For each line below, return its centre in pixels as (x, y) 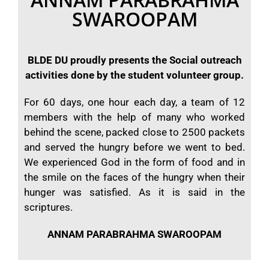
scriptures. (48, 207)
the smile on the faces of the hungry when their (134, 177)
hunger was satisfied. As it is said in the (134, 192)
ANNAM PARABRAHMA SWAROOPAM (134, 234)
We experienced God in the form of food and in (134, 162)
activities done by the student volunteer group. (134, 75)
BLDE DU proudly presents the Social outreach (134, 60)
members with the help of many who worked (134, 117)
